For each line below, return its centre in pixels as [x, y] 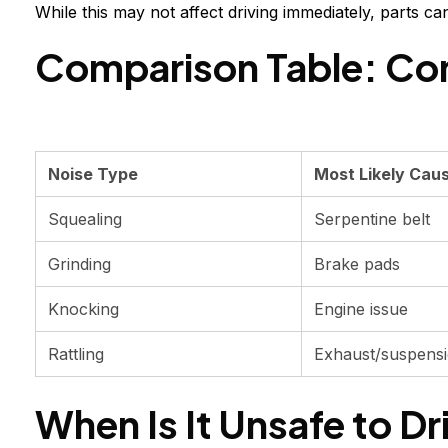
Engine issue [361, 309]
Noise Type [93, 174]
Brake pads [357, 264]
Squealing [85, 219]
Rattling [76, 354]
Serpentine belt [372, 219]
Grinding [79, 264]
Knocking [83, 309]
